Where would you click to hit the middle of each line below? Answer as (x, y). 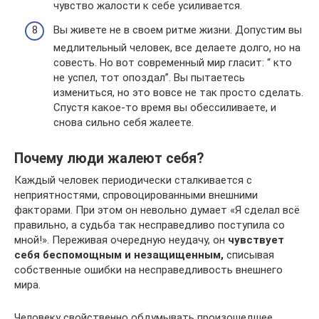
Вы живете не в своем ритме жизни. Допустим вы (178, 30)
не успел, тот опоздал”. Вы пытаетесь (149, 77)
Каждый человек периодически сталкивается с (133, 180)
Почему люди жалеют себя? (109, 158)
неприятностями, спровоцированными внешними (136, 195)
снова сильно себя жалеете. (124, 122)
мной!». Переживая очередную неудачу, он (121, 240)
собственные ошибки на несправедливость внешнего (148, 270)
